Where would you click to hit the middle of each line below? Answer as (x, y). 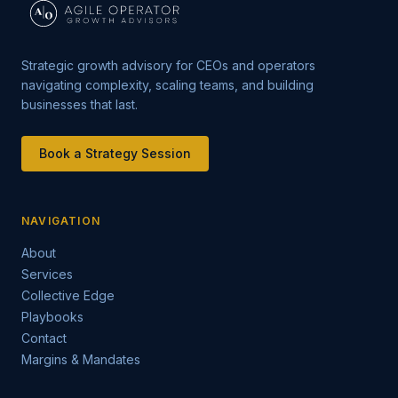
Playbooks (52, 317)
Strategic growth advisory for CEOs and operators (168, 65)
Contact (44, 338)
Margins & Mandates (81, 359)
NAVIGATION (61, 221)
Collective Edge (68, 295)
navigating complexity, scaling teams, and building (167, 85)
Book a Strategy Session (115, 153)
